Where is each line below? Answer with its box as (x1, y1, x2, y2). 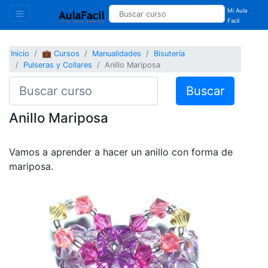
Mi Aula (227, 7, 248, 14)
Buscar (185, 83, 224, 98)
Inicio (11, 49, 30, 59)
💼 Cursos (42, 49, 80, 59)
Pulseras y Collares (23, 60, 93, 70)
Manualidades (92, 49, 142, 59)
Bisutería (154, 49, 185, 59)
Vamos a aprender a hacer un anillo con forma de (9, 145, 233, 158)
